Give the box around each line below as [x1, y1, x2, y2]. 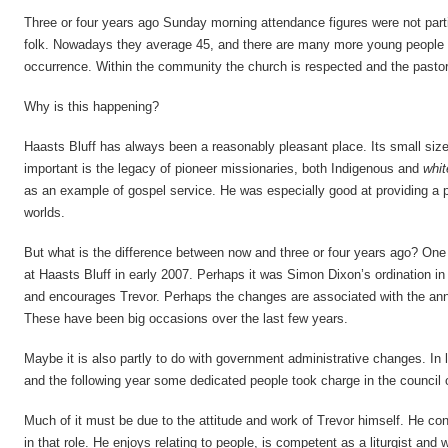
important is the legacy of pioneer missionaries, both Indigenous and [24, 161, 423, 176]
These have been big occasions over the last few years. [24, 311, 348, 326]
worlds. [24, 205, 65, 220]
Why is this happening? [24, 99, 159, 114]
